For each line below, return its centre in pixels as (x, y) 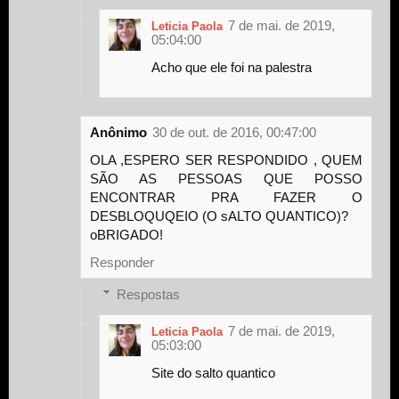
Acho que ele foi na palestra (232, 67)
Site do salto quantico (213, 372)
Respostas (148, 294)
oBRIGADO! (126, 234)
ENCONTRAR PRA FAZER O (226, 197)
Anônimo (118, 132)
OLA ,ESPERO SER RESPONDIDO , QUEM (226, 159)
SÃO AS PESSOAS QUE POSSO (226, 178)
